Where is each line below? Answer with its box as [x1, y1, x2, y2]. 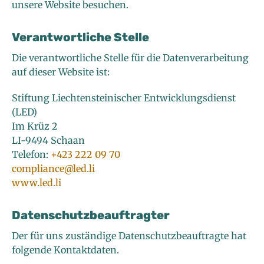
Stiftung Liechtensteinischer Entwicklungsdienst [12, 92, 236, 104]
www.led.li [12, 177, 61, 189]
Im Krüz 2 [12, 120, 58, 133]
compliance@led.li [12, 163, 95, 175]
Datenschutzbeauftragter [12, 208, 170, 223]
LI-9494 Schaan [12, 134, 85, 147]
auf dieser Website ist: [12, 66, 110, 78]
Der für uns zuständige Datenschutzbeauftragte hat [12, 230, 246, 242]
